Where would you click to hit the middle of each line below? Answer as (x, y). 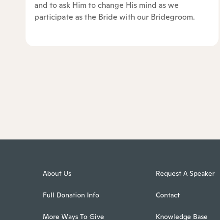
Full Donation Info (71, 195)
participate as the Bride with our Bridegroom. (115, 17)
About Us (57, 174)
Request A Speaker (185, 174)
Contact (168, 195)
